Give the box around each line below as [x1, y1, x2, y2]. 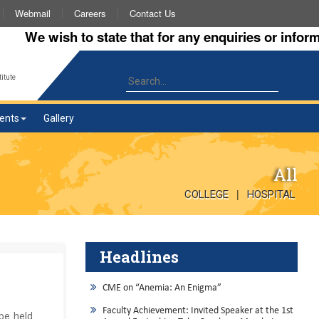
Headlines [99, 246, 179, 267]
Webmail [15, 6, 51, 20]
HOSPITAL [247, 187, 296, 201]
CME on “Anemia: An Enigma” [102, 282, 221, 293]
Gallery [43, 113, 74, 124]
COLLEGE [184, 187, 229, 201]
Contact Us [130, 6, 176, 20]
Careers [74, 6, 106, 20]
